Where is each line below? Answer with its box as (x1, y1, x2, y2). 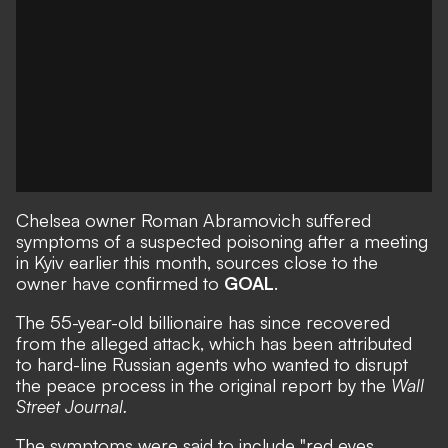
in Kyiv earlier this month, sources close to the (16, 251, 378, 273)
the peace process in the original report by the (16, 374, 391, 396)
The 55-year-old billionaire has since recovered (16, 311, 390, 333)
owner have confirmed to (16, 272, 224, 294)
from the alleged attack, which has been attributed (16, 332, 412, 354)
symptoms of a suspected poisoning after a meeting (16, 230, 428, 252)
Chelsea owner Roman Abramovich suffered (16, 209, 371, 231)
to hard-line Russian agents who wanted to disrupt (16, 353, 408, 375)
